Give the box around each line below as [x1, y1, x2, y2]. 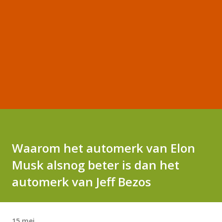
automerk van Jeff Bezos [12, 173, 151, 190]
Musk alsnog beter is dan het [12, 157, 179, 173]
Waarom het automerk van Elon [12, 140, 195, 156]
